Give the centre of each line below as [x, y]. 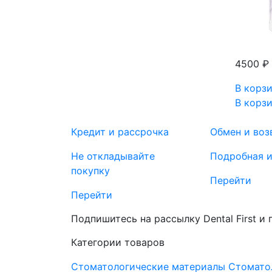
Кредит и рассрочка [120, 132]
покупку [90, 171]
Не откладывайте [113, 156]
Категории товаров [118, 243]
